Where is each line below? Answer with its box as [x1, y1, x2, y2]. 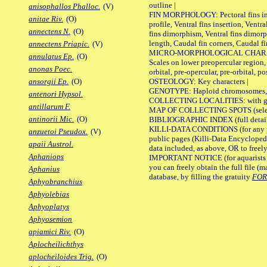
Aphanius [29, 164, 60, 174]
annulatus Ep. [29, 52, 74, 61]
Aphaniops [29, 152, 64, 162]
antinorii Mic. [29, 114, 74, 124]
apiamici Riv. [29, 227, 71, 237]
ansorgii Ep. [29, 77, 69, 86]
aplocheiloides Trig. [29, 252, 94, 262]
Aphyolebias [29, 190, 69, 199]
